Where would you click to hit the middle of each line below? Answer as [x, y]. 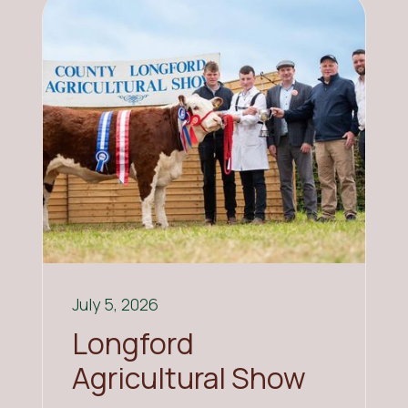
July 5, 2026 [116, 305]
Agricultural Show [189, 378]
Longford [133, 344]
